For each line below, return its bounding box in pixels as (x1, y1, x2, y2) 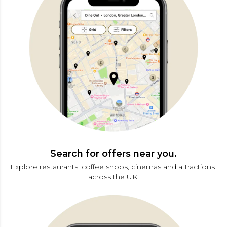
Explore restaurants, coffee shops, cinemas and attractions (10, 162, 217, 171)
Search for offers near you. (50, 147, 177, 159)
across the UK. (88, 172, 139, 181)
